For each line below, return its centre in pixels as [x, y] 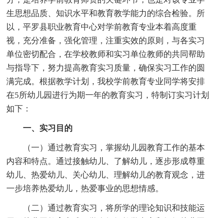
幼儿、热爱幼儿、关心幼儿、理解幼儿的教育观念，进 [106, 175]
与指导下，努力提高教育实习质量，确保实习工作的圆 [106, 68]
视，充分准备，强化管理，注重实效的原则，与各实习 [106, 40]
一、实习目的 [48, 128]
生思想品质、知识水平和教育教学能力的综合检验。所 [106, 13]
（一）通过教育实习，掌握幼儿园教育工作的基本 [114, 147]
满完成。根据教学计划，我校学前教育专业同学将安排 [106, 81]
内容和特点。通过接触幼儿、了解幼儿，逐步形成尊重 [106, 161]
